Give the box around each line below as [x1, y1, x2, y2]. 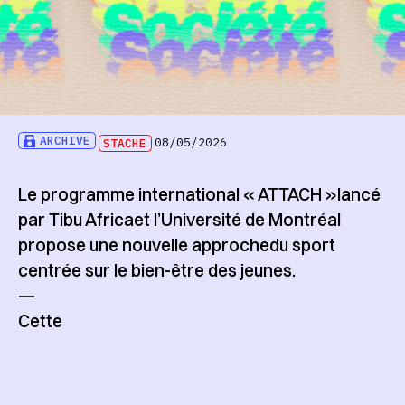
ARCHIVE [40, 133, 91, 149]
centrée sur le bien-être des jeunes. [17, 259, 296, 282]
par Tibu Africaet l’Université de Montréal [17, 209, 341, 231]
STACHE [103, 135, 147, 151]
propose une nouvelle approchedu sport [17, 234, 335, 257]
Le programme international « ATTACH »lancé [17, 184, 381, 206]
